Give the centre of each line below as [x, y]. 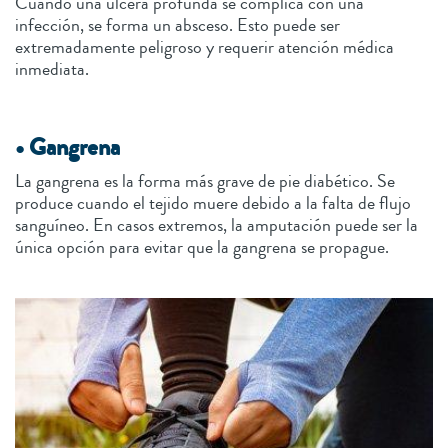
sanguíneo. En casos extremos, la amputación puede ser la [216, 224]
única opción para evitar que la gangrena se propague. [202, 246]
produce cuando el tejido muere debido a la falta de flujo [213, 202]
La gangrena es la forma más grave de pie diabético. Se [205, 180]
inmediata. [54, 68]
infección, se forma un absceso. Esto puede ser [177, 24]
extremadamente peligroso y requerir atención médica [204, 46]
